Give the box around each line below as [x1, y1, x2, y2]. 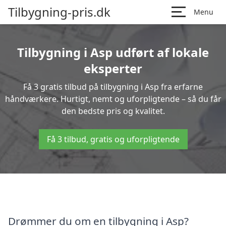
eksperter [84, 60, 142, 77]
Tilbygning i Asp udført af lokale [17, 44, 209, 61]
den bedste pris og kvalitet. [61, 105, 165, 117]
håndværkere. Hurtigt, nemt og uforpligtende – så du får [5, 93, 221, 104]
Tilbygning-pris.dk [8, 4, 110, 20]
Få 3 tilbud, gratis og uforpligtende [46, 134, 180, 145]
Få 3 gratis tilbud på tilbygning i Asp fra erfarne [23, 81, 203, 92]
